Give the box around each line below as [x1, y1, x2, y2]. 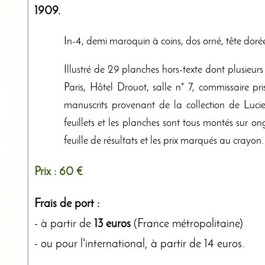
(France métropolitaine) [131, 218, 243, 230]
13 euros [94, 218, 131, 230]
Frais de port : [34, 198, 99, 210]
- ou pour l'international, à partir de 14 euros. [34, 238, 244, 250]
